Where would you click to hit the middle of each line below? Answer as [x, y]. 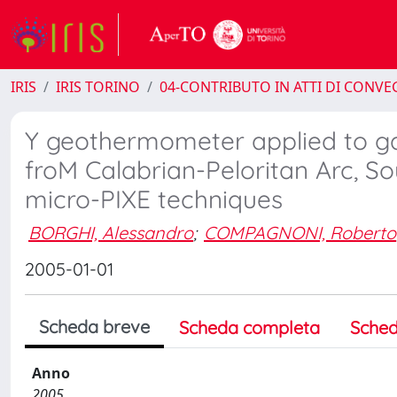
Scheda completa [249, 327]
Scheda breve [94, 327]
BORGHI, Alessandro [111, 232]
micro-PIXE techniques [154, 199]
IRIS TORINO [98, 87]
